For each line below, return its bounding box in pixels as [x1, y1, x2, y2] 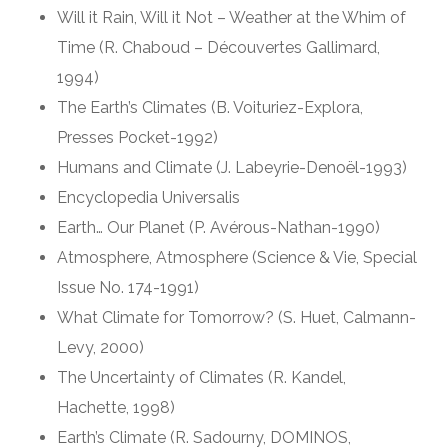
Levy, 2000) [56, 337, 144, 357]
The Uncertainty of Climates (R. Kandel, [56, 367, 346, 387]
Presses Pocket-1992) [56, 127, 218, 147]
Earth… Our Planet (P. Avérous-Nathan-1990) [56, 217, 380, 237]
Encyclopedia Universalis [56, 187, 240, 207]
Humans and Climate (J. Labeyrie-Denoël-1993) [56, 157, 407, 177]
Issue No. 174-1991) [56, 277, 199, 297]
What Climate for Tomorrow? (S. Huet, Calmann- [56, 307, 416, 327]
